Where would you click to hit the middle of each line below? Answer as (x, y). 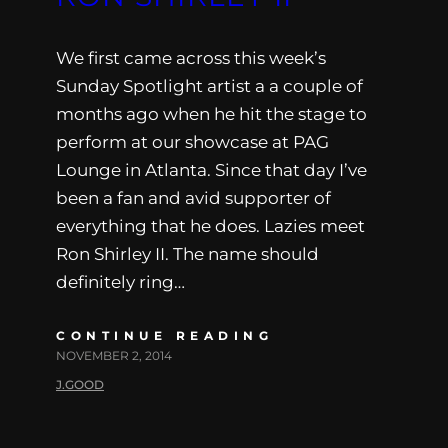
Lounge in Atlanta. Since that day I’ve (211, 169)
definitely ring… (120, 281)
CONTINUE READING (164, 335)
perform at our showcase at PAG (192, 141)
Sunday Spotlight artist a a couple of (209, 85)
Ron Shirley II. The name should (187, 253)
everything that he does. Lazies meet (210, 225)
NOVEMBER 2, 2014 (114, 355)
